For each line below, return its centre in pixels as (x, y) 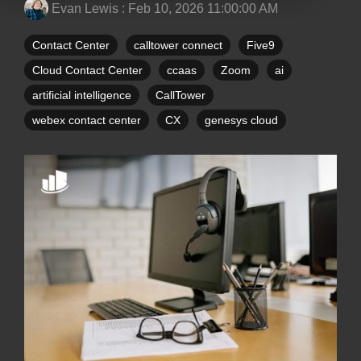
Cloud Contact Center (87, 70)
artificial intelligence (82, 95)
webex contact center (87, 120)
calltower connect (178, 45)
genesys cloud (241, 120)
